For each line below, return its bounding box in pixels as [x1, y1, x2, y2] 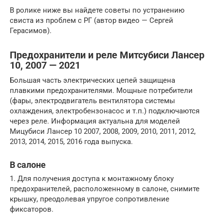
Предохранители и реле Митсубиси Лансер [10, 50, 204, 61]
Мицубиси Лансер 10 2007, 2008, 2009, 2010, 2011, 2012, [10, 127, 196, 136]
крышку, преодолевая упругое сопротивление [10, 194, 169, 203]
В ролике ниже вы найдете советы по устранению [10, 5, 184, 15]
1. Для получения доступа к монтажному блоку [10, 174, 174, 183]
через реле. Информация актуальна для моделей [10, 116, 180, 126]
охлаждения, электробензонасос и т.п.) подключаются [10, 106, 200, 115]
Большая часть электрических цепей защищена [10, 75, 175, 85]
